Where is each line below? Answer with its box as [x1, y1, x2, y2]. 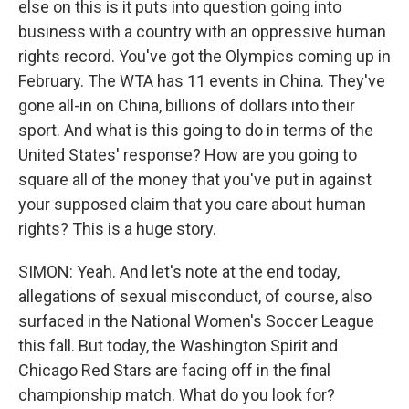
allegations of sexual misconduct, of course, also [18, 286, 372, 306]
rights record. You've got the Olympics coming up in [18, 46, 391, 66]
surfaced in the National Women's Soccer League [18, 310, 374, 330]
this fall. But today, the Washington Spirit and [18, 335, 338, 355]
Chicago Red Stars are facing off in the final [18, 360, 330, 380]
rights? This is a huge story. [18, 218, 216, 238]
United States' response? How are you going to [18, 144, 357, 164]
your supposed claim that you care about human [18, 194, 366, 214]
